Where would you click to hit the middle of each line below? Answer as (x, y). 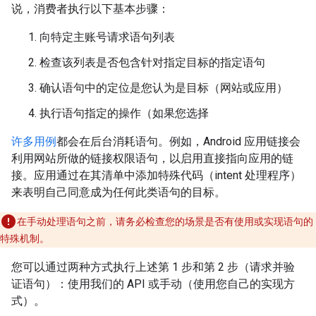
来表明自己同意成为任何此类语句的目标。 (119, 192)
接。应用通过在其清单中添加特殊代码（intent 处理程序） (156, 175)
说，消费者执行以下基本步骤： (90, 9)
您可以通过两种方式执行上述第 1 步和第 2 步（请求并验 (153, 267)
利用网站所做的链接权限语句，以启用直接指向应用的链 (152, 158)
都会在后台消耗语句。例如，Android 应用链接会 (178, 141)
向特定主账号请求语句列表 (107, 37)
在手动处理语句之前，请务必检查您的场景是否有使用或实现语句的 (165, 221)
